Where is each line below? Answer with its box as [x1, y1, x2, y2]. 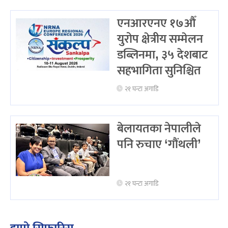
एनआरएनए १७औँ [117, 13, 196, 34]
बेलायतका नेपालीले [117, 118, 201, 139]
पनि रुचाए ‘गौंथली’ [117, 134, 201, 155]
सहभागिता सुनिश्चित [117, 60, 201, 81]
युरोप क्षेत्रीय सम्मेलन [117, 28, 203, 49]
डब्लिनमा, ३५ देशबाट [117, 44, 208, 65]
